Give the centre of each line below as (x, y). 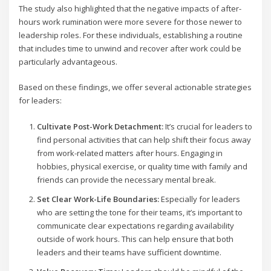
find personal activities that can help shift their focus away (144, 139)
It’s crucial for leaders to (207, 126)
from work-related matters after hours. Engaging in (129, 153)
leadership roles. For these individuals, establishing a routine (131, 35)
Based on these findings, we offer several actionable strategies (135, 87)
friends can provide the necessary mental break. (126, 179)
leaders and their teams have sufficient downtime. (129, 252)
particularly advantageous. (68, 61)
